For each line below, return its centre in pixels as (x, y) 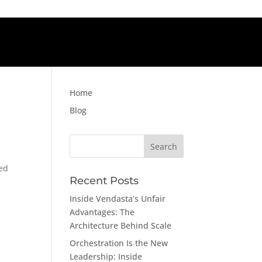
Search (83, 139)
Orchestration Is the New (119, 243)
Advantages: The (102, 212)
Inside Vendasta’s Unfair (118, 199)
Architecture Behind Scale (121, 225)
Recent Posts (104, 181)
